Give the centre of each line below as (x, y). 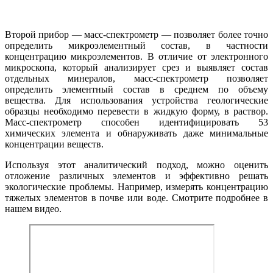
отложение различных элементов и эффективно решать (136, 176)
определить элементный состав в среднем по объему (136, 90)
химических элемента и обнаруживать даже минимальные (136, 133)
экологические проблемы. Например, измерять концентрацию (136, 187)
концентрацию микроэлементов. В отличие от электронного (136, 57)
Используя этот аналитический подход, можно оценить (136, 165)
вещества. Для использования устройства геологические (136, 101)
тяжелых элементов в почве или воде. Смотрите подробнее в (136, 198)
